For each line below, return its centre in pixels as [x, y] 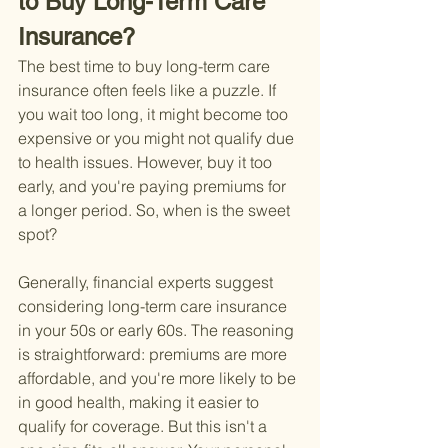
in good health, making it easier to [140, 402]
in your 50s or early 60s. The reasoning [158, 330]
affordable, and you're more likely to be [159, 378]
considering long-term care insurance [154, 306]
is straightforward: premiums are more [154, 354]
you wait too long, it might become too [155, 114]
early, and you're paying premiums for [154, 186]
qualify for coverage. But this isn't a [144, 426]
